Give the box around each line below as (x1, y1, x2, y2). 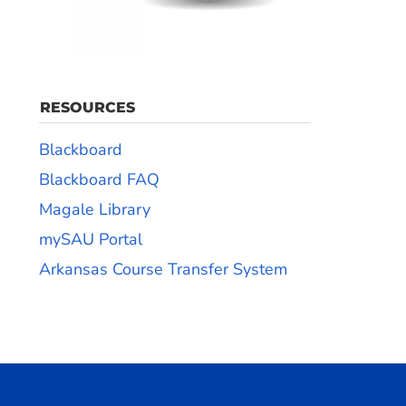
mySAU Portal (38, 228, 142, 250)
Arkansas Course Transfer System (38, 258, 287, 280)
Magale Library (38, 198, 150, 220)
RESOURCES (39, 99, 135, 116)
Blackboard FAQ (38, 169, 159, 190)
